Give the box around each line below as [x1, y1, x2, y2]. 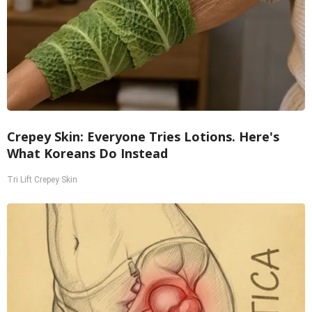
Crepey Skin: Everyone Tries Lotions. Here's [7, 128, 279, 146]
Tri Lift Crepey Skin [7, 175, 77, 185]
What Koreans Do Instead [7, 145, 168, 162]
